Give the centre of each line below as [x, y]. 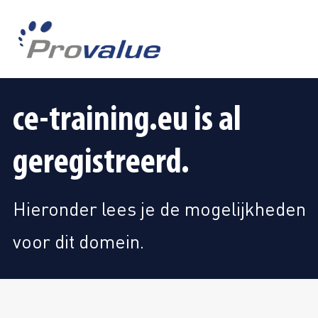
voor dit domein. [78, 241]
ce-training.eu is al [127, 121]
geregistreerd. [101, 164]
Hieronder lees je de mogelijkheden [159, 208]
